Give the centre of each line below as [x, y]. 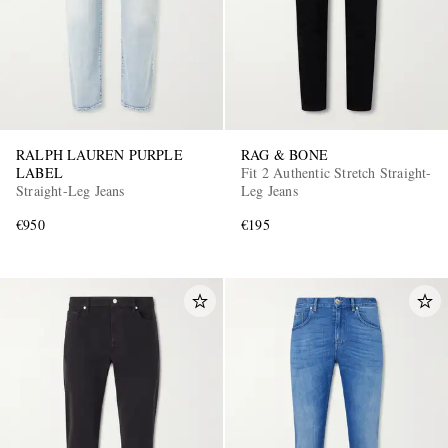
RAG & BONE [284, 154]
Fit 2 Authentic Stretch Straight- [336, 172]
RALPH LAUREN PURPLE [99, 154]
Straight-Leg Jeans [70, 190]
